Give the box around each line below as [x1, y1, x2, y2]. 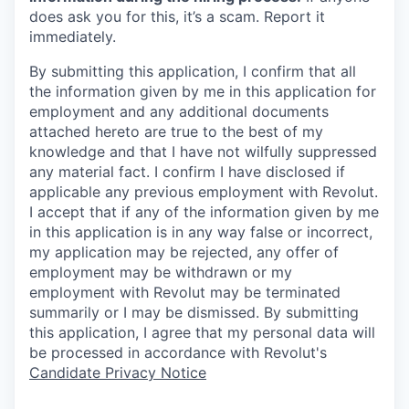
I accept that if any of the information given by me [29, 203, 379, 222]
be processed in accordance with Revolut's [29, 343, 327, 362]
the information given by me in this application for [29, 82, 376, 101]
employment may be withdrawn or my [29, 263, 292, 282]
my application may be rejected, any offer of [29, 243, 339, 262]
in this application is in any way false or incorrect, [29, 223, 372, 242]
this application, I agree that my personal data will [29, 323, 375, 342]
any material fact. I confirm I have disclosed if [29, 163, 345, 182]
